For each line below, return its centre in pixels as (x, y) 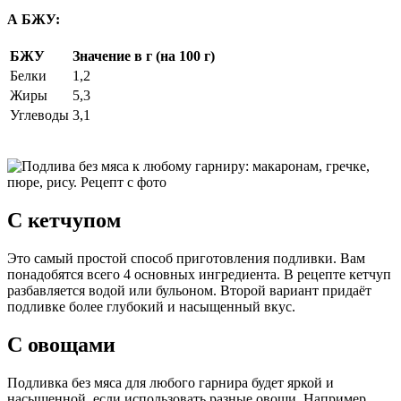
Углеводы (39, 115)
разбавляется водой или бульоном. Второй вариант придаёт (189, 290)
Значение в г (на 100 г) (144, 56)
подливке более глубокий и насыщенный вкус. (151, 307)
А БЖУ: (34, 20)
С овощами (61, 344)
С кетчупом (64, 221)
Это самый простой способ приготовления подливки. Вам (186, 258)
